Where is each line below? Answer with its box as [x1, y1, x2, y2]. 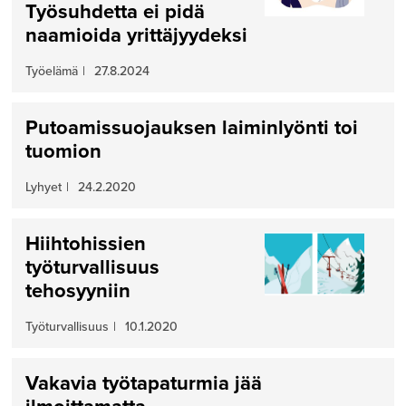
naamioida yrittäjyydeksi [24, 23, 247, 47]
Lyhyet [24, 179, 62, 196]
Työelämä [24, 63, 78, 79]
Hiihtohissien [24, 232, 146, 256]
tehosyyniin [24, 279, 130, 304]
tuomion [24, 139, 101, 163]
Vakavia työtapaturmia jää [24, 372, 262, 396]
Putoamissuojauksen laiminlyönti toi [24, 115, 358, 140]
